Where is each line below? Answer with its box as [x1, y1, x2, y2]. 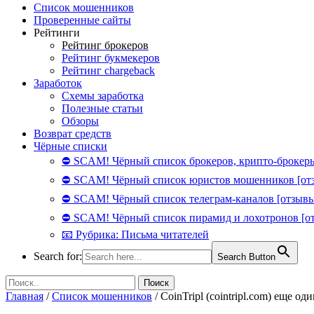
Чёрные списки [34, 140, 107, 152]
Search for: [34, 250, 82, 262]
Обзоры [62, 115, 99, 127]
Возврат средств [34, 128, 111, 139]
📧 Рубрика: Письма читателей [62, 228, 209, 240]
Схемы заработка [62, 90, 144, 102]
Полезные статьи [62, 102, 143, 114]
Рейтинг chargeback [62, 64, 155, 76]
